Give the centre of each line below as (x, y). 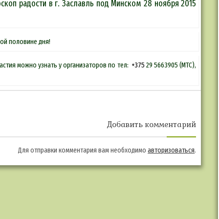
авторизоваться (171, 150)
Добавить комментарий (152, 124)
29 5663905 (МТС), (171, 65)
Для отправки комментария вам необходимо (83, 150)
